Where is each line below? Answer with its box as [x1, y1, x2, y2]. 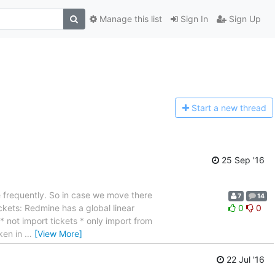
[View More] [34, 228, 82, 239]
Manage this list [96, 14, 162, 25]
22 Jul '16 [224, 254, 265, 265]
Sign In [177, 14, 208, 25]
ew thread [225, 103, 266, 114]
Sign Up [226, 14, 261, 25]
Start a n [191, 103, 226, 114]
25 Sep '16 [219, 154, 265, 165]
